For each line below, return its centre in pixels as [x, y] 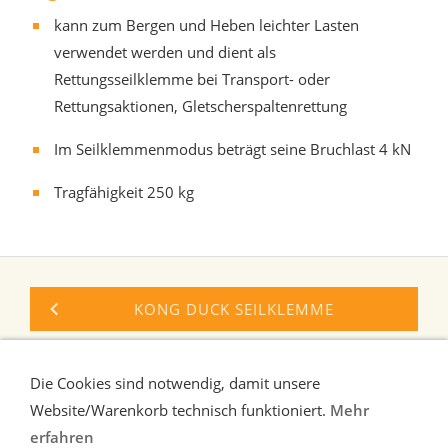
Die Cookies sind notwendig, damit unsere [175, 383]
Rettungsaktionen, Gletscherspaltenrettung [200, 106]
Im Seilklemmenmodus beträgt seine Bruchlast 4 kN [232, 149]
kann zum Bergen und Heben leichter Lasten [206, 25]
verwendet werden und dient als [165, 52]
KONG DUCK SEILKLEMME [234, 309]
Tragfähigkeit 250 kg [124, 192]
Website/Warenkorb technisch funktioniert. [180, 410]
